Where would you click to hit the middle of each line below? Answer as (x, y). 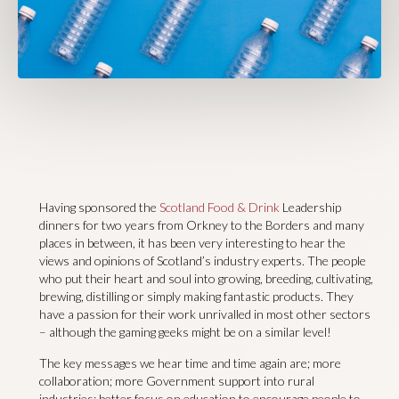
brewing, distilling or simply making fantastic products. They (196, 297)
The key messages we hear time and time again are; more (190, 362)
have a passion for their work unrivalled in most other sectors (204, 314)
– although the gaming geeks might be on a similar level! (185, 332)
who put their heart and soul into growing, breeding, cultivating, (206, 279)
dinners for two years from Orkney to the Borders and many (201, 225)
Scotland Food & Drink (219, 208)
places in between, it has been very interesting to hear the (192, 243)
